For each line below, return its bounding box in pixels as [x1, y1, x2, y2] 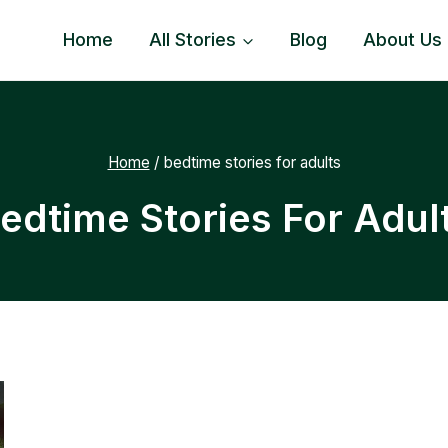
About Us [363, 29, 443, 50]
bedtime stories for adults [163, 152, 341, 172]
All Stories [149, 29, 237, 50]
